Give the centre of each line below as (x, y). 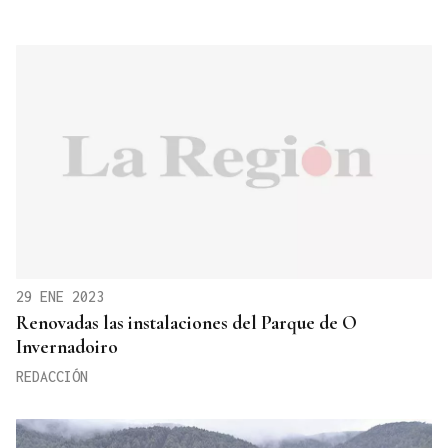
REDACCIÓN (52, 377)
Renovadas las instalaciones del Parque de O (186, 323)
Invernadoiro (67, 347)
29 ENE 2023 (60, 297)
